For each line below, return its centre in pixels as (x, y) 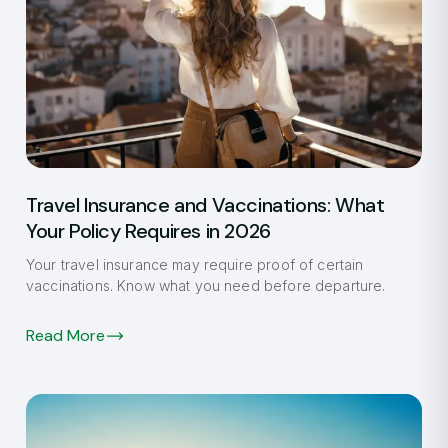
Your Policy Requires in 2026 (148, 231)
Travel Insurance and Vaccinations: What (205, 205)
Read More (65, 336)
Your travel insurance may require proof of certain (195, 265)
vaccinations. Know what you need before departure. (206, 286)
